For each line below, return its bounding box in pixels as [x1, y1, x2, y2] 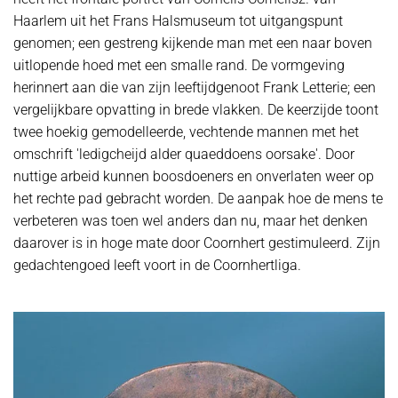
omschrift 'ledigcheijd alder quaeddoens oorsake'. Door [13, 146, 354, 163]
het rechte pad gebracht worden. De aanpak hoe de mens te [13, 190, 383, 207]
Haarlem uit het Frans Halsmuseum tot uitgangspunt [13, 12, 343, 29]
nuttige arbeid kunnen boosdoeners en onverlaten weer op [13, 168, 374, 185]
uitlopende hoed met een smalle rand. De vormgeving [13, 57, 345, 74]
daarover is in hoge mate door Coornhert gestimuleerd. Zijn [13, 235, 380, 251]
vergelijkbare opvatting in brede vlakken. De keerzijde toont [13, 101, 378, 118]
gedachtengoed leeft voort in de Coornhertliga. [13, 257, 301, 274]
